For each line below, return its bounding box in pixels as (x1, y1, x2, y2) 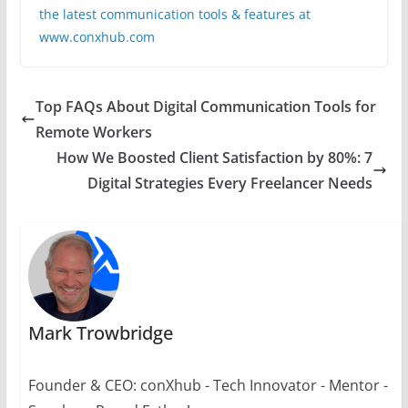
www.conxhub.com (38, 28, 155, 46)
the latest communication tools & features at (38, 5, 311, 24)
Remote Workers (35, 122, 152, 143)
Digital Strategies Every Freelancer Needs (87, 173, 373, 194)
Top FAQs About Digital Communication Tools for (35, 97, 376, 117)
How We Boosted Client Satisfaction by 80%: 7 (56, 148, 373, 168)
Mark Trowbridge (27, 321, 173, 346)
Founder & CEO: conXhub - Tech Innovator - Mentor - (27, 375, 388, 396)
